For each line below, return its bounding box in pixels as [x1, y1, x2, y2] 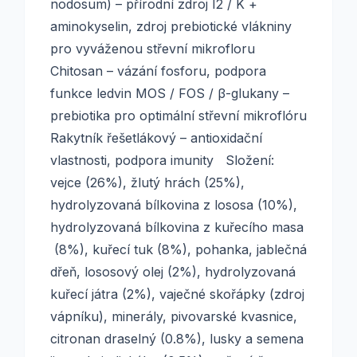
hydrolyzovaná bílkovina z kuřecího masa [50, 219, 304, 235]
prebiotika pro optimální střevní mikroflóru [50, 108, 307, 124]
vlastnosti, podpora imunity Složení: [50, 152, 274, 168]
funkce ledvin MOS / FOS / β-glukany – [50, 85, 289, 101]
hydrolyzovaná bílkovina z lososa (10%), [50, 197, 297, 213]
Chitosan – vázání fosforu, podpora [50, 63, 266, 79]
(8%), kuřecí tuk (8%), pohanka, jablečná [50, 241, 307, 257]
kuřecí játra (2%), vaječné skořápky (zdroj [50, 286, 304, 302]
